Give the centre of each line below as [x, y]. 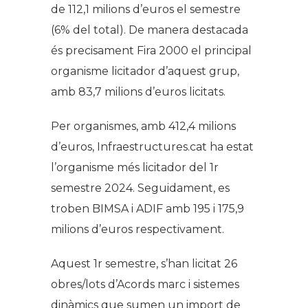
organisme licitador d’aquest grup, [145, 71]
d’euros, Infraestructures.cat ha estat [152, 147]
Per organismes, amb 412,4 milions [143, 126]
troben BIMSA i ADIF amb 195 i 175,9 [147, 209]
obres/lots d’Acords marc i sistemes [145, 285]
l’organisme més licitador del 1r [135, 168]
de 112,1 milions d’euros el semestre [146, 10]
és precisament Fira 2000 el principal [151, 51]
